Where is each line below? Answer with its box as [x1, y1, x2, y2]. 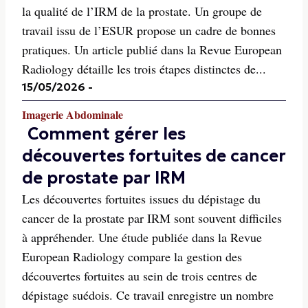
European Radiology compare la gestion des [22, 248, 242, 265]
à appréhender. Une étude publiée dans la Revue [22, 229, 262, 245]
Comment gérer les [27, 124, 186, 144]
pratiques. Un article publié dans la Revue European [22, 41, 282, 58]
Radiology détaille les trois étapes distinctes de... [22, 60, 266, 77]
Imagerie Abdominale [22, 107, 123, 122]
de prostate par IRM [22, 168, 186, 188]
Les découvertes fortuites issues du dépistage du [22, 190, 261, 207]
